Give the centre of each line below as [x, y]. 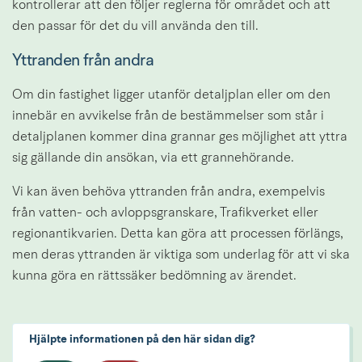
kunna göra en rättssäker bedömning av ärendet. [154, 276]
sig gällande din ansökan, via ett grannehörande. [153, 158]
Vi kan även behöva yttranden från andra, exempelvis [168, 192]
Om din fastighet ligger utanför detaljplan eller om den [171, 95]
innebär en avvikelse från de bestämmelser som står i [168, 116]
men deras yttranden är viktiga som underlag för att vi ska [181, 255]
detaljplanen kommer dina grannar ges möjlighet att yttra [180, 137]
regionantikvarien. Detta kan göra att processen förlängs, [178, 234]
